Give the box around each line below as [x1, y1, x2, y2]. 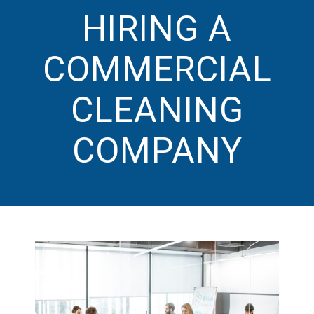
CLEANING [70, 89, 244, 130]
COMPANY [71, 130, 243, 171]
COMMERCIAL [42, 48, 272, 90]
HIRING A [82, 8, 232, 49]
